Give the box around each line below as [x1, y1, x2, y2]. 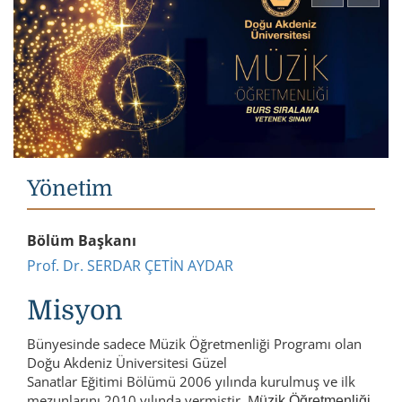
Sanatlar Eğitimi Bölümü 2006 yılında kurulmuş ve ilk [27, 371, 355, 390]
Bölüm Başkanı [27, 230, 136, 250]
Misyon [27, 294, 123, 326]
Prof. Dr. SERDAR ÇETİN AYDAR [27, 255, 233, 275]
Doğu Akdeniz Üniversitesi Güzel [27, 353, 227, 371]
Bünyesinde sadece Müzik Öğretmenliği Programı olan [27, 334, 362, 353]
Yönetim [27, 175, 112, 201]
